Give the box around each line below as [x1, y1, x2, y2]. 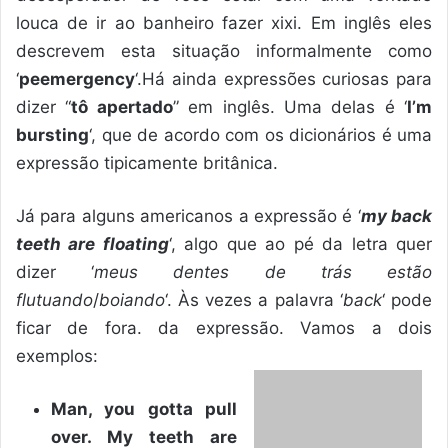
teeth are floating [16, 233, 169, 254]
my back [360, 205, 432, 226]
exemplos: [16, 345, 98, 366]
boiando [99, 289, 165, 310]
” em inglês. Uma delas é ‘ [172, 96, 407, 117]
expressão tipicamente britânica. [16, 152, 278, 173]
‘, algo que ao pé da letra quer [168, 233, 433, 254]
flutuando [16, 289, 93, 310]
